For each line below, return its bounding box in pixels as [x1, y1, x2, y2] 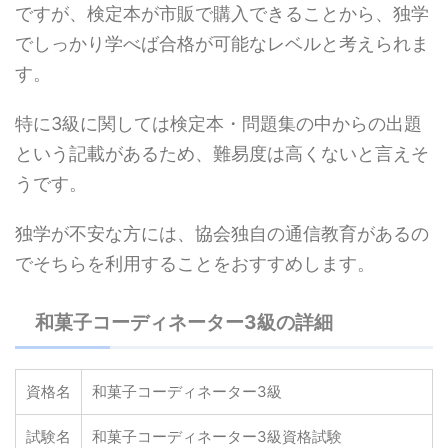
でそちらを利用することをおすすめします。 [15, 252, 375, 274]
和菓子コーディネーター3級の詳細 [35, 310, 333, 334]
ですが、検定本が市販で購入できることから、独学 [15, 2, 429, 24]
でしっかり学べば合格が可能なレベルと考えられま [15, 32, 429, 54]
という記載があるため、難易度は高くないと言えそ [15, 142, 429, 164]
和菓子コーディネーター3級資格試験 [92, 426, 342, 446]
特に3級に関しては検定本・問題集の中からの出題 [15, 112, 422, 134]
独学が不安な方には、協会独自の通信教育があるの [15, 222, 429, 244]
